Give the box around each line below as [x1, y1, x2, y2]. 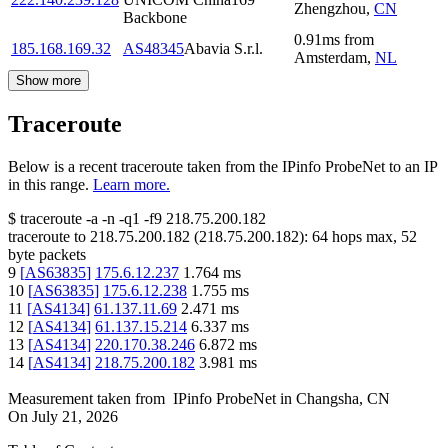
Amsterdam [294, 49, 367, 67]
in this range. [8, 176, 89, 194]
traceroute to [8, 228, 86, 246]
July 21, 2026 [32, 408, 118, 426]
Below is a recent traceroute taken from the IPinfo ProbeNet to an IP [8, 158, 437, 176]
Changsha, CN [296, 390, 390, 408]
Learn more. [93, 176, 170, 194]
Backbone [123, 9, 187, 27]
